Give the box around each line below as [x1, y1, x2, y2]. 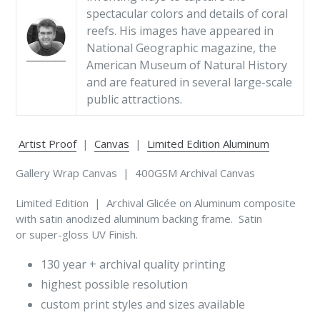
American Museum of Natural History [86, 57, 287, 74]
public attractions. [86, 91, 188, 108]
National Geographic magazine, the [86, 40, 276, 56]
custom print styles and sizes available [41, 296, 245, 313]
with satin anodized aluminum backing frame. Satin [16, 211, 262, 226]
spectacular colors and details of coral [86, 6, 288, 22]
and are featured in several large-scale [86, 74, 292, 91]
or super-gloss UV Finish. [16, 226, 138, 241]
